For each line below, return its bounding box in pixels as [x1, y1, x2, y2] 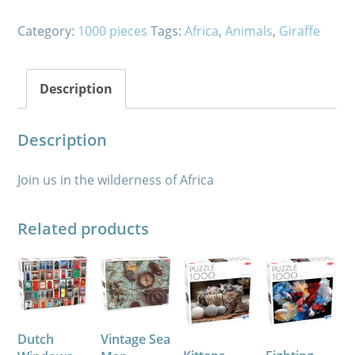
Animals [225, 21, 273, 40]
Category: [17, 21, 78, 40]
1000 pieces [78, 21, 148, 40]
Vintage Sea [100, 330, 170, 349]
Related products [17, 217, 150, 239]
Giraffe [279, 21, 321, 40]
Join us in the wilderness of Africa [17, 170, 215, 189]
